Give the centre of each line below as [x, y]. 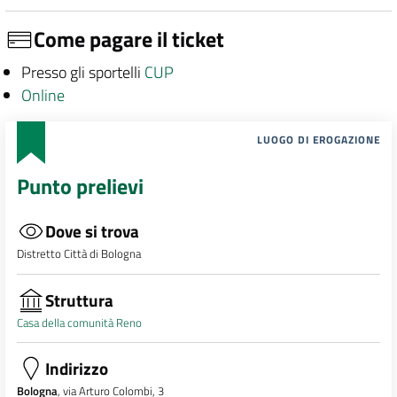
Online [43, 95]
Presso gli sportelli [82, 72]
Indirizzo [76, 369]
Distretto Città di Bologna [78, 254]
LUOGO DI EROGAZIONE [319, 139]
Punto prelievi [80, 187]
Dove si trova [92, 231]
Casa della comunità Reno [79, 322]
